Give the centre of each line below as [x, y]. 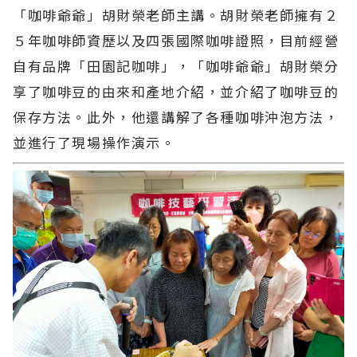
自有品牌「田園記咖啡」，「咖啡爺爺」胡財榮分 [176, 66]
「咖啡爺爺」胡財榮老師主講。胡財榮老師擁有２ [176, 15]
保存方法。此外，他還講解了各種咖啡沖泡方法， [176, 117]
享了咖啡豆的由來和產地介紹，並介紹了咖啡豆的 [176, 92]
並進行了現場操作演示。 [94, 143]
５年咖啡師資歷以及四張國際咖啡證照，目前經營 [176, 41]
